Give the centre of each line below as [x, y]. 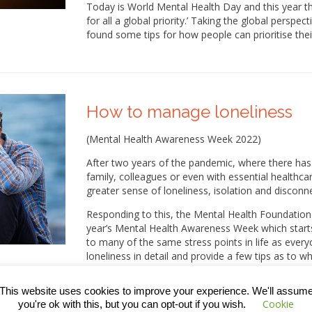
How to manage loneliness [189, 112]
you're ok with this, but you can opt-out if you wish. [133, 304]
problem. [106, 270]
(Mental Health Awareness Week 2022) [174, 139]
